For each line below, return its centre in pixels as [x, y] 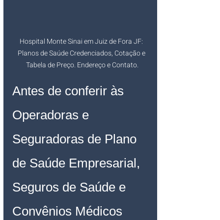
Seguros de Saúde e [71, 187]
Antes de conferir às [70, 91]
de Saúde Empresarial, [78, 163]
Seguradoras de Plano [76, 139]
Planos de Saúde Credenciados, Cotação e [82, 53]
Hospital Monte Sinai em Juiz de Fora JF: [82, 41]
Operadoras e [52, 115]
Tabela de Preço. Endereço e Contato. [82, 65]
